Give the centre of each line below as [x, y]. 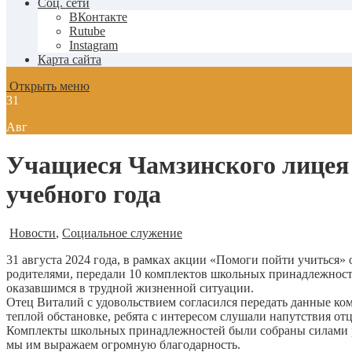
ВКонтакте [98, 17]
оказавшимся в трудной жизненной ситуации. [130, 288]
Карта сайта [70, 59]
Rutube [87, 31]
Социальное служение [122, 233]
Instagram [93, 45]
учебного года [84, 194]
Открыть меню [48, 86]
